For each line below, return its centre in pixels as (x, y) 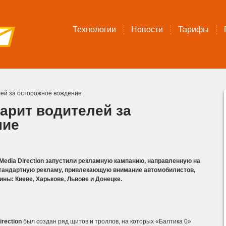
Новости (147, 30)
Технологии (94, 30)
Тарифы (193, 30)
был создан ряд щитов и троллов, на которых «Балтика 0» (107, 221)
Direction (31, 161)
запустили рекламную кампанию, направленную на (123, 161)
